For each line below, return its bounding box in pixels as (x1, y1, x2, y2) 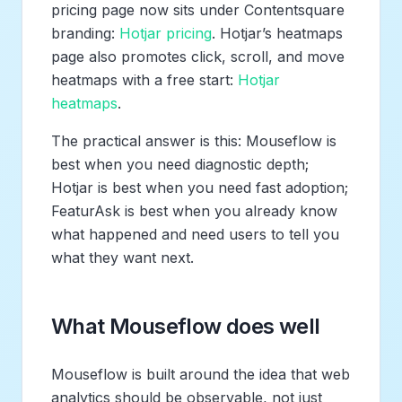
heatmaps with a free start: (51, 70, 238, 89)
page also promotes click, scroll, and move (51, 47, 345, 66)
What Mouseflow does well (51, 312, 320, 339)
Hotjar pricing (119, 23, 212, 42)
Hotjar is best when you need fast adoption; (51, 178, 348, 197)
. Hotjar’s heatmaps (212, 23, 343, 42)
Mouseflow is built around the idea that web (51, 364, 350, 383)
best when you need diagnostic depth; (51, 154, 309, 173)
